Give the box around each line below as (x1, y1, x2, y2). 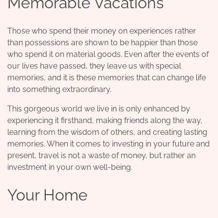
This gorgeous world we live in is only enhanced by (7, 104, 190, 113)
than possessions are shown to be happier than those (7, 37, 198, 47)
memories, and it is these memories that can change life (7, 73, 206, 82)
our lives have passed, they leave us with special (7, 61, 181, 71)
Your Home (7, 186, 91, 204)
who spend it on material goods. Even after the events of (7, 49, 209, 59)
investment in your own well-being (7, 162, 131, 172)
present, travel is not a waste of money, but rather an (7, 150, 196, 160)
